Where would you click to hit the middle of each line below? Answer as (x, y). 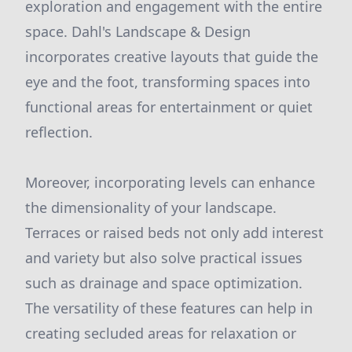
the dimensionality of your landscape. (151, 207)
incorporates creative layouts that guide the (172, 57)
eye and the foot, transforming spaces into (168, 82)
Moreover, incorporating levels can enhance (170, 182)
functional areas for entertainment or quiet (169, 107)
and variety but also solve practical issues (164, 258)
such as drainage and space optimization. (164, 283)
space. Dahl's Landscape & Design (138, 31)
